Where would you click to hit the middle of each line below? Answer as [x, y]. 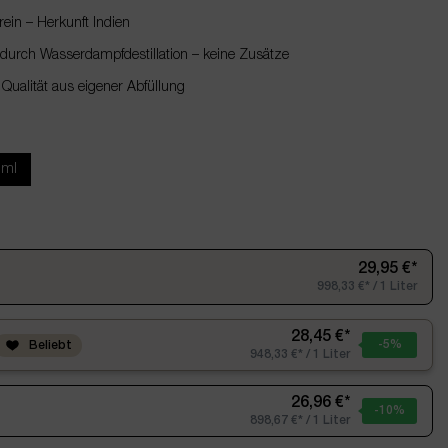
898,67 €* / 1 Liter [300, 421]
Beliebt [48, 345]
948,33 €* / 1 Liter [300, 355]
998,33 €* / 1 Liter [367, 287]
